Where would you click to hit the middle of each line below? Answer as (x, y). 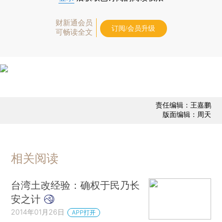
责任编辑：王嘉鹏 (183, 105)
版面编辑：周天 (187, 114)
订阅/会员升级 (133, 28)
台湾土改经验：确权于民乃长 (76, 185)
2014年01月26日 (38, 212)
